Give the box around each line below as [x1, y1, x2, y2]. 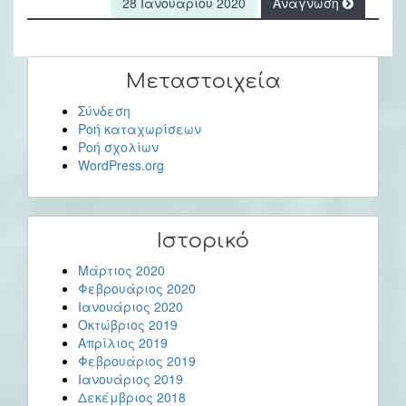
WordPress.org [78, 155, 164, 174]
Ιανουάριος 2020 [78, 296, 183, 315]
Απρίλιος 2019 [78, 333, 168, 352]
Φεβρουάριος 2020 [78, 278, 196, 297]
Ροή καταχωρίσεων [78, 119, 201, 138]
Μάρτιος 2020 [78, 260, 165, 279]
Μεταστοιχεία [125, 69, 281, 92]
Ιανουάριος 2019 [78, 369, 183, 388]
